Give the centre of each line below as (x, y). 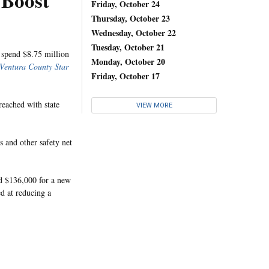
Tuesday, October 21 (128, 47)
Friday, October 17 (125, 76)
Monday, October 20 (128, 61)
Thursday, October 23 (131, 18)
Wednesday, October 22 (134, 32)
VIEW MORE (154, 106)
